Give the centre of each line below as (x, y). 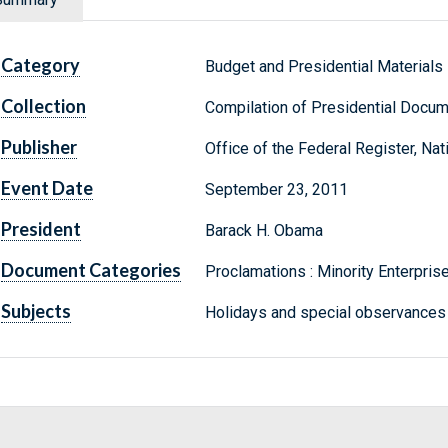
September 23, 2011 (276, 190)
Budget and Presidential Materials (323, 67)
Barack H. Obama (263, 231)
